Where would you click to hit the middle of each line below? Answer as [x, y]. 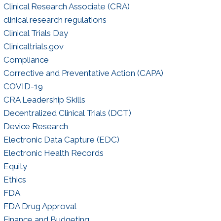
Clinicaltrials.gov [33, 46]
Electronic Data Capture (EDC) [61, 139]
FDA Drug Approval [40, 206]
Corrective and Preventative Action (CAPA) [83, 73]
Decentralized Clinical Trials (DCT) [67, 113]
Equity [15, 166]
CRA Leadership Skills [44, 99]
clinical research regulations [55, 19]
